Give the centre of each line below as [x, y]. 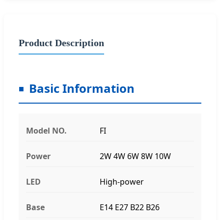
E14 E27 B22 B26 [130, 207]
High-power [122, 181]
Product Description [61, 42]
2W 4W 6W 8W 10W [135, 156]
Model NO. [46, 130]
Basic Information [82, 88]
